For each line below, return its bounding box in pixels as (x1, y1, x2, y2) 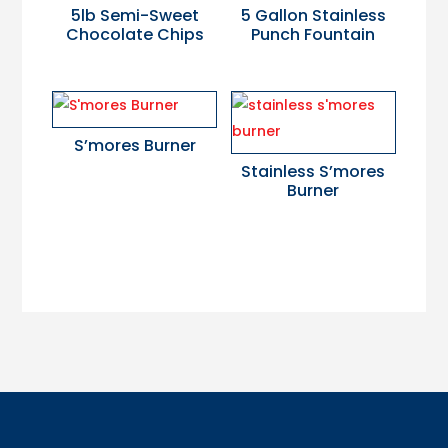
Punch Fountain (251, 22, 376, 46)
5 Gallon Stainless (240, 3, 386, 27)
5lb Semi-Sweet (70, 3, 199, 27)
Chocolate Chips (65, 22, 204, 46)
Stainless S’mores (241, 160, 386, 184)
